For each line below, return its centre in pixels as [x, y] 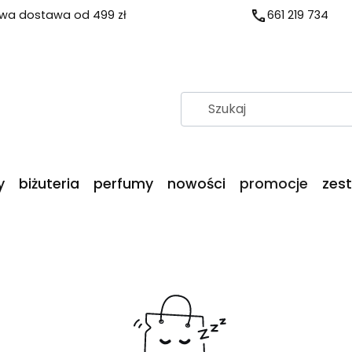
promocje [274, 183]
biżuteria [49, 183]
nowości [196, 183]
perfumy [123, 183]
